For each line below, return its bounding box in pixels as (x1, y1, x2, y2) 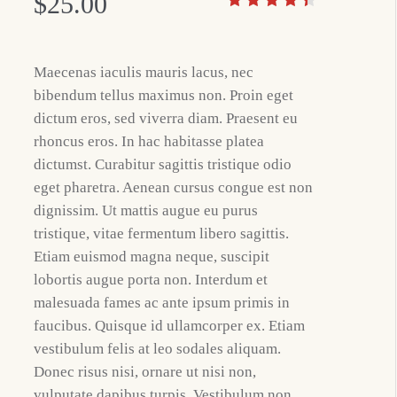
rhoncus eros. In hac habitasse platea (34, 133, 265, 150)
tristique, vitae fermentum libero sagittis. (34, 225, 290, 242)
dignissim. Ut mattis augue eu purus (34, 202, 259, 219)
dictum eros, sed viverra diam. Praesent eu (34, 110, 299, 127)
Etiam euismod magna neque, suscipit (34, 248, 270, 265)
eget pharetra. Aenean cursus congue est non (34, 179, 314, 196)
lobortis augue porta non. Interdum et (34, 271, 269, 288)
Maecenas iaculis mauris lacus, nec (34, 64, 254, 81)
